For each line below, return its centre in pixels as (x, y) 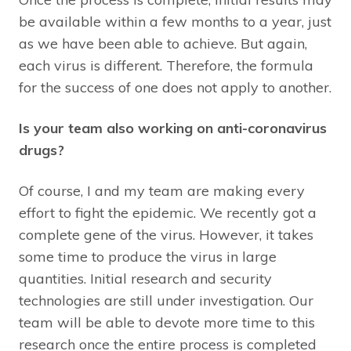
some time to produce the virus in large (148, 257)
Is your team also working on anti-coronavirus (173, 128)
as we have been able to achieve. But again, (163, 44)
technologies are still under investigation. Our (166, 301)
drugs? (42, 150)
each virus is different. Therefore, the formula (166, 66)
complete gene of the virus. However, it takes (166, 235)
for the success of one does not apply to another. (175, 88)
